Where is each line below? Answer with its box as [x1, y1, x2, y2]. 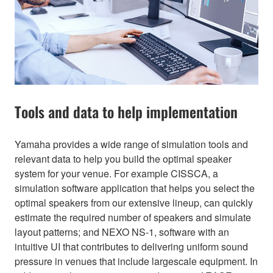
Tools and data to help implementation [15, 100, 238, 122]
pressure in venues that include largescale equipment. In [15, 253, 258, 268]
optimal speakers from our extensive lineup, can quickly [15, 195, 253, 210]
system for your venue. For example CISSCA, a [15, 166, 218, 180]
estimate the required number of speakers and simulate [15, 210, 251, 224]
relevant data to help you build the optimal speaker [15, 151, 232, 166]
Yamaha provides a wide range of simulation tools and [15, 136, 248, 151]
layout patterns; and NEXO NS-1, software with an [15, 224, 229, 239]
